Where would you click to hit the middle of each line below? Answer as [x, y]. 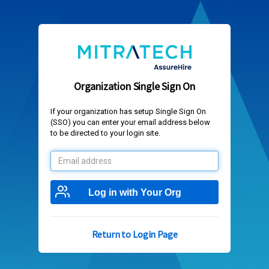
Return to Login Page [134, 234]
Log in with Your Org [134, 192]
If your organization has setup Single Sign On [128, 111]
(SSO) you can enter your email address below [130, 122]
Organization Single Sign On [134, 86]
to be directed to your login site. [105, 133]
